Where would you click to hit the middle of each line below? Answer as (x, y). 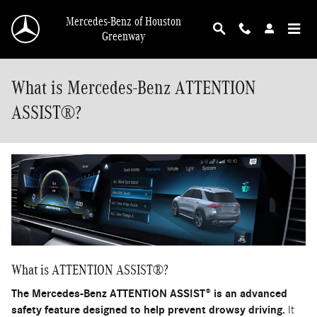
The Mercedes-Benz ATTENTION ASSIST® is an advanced (149, 294)
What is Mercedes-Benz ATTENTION (133, 88)
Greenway (124, 36)
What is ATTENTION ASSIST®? (90, 269)
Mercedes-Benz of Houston (124, 22)
